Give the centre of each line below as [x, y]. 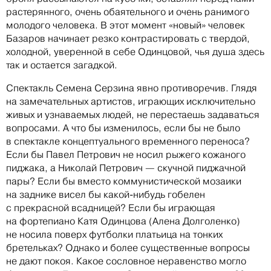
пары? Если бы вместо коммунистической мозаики [124, 181]
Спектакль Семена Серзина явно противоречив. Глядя [132, 88]
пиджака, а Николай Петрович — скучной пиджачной [126, 168]
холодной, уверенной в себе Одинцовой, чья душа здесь [135, 51]
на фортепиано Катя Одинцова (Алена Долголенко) [123, 221]
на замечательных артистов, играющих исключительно [131, 101]
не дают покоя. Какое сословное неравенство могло [126, 261]
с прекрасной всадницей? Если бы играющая [111, 207]
